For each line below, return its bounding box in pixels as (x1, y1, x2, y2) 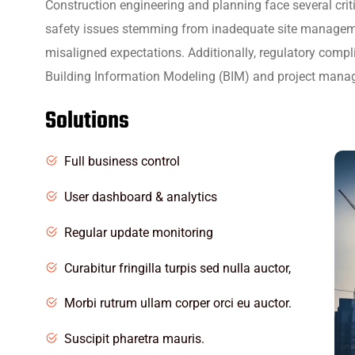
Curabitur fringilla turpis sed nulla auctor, (64, 260, 291, 276)
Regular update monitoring (64, 224, 213, 240)
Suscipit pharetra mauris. (64, 331, 204, 347)
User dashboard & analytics (64, 189, 217, 204)
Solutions (45, 103, 129, 140)
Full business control (64, 153, 180, 169)
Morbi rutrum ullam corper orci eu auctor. (64, 296, 292, 311)
